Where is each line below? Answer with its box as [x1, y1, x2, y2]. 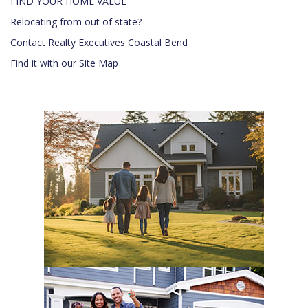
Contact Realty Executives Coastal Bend [10, 36, 188, 49]
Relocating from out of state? [10, 15, 142, 29]
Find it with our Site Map [10, 56, 118, 70]
